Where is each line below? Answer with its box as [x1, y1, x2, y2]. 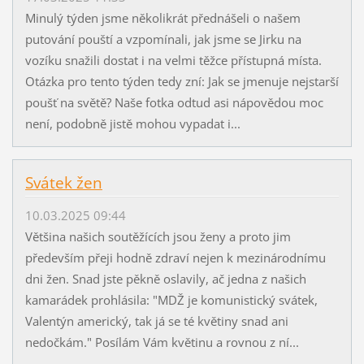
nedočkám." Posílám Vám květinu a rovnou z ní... [24, 334, 299, 351]
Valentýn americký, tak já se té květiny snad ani [24, 313, 288, 330]
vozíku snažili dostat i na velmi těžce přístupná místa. [24, 52, 322, 69]
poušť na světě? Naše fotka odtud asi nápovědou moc [24, 94, 323, 111]
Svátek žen [24, 172, 102, 194]
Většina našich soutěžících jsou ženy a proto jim [24, 228, 291, 245]
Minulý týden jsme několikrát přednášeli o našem [24, 10, 301, 27]
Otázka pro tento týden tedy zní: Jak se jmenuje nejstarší [24, 73, 339, 90]
